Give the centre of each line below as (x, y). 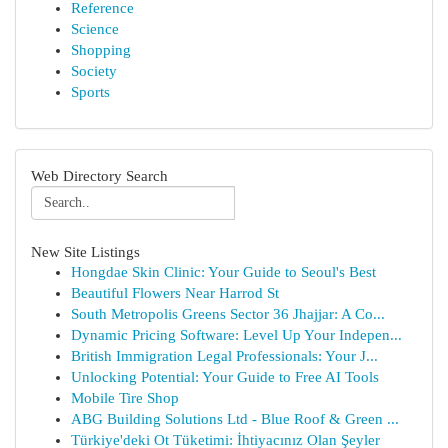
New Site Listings (85, 251)
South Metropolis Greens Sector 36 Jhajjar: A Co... (228, 314)
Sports (90, 92)
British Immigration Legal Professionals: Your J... (224, 356)
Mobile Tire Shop (125, 398)
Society (94, 71)
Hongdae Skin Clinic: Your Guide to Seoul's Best (223, 272)
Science (95, 29)
